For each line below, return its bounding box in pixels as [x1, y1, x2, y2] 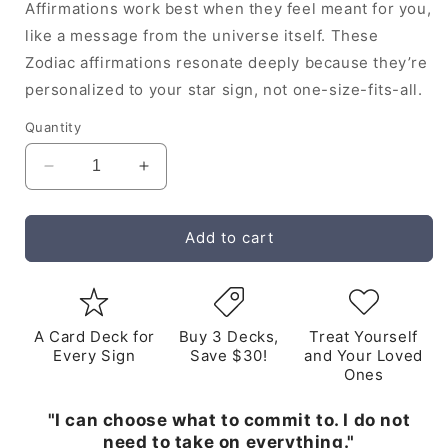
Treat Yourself [309, 326, 418, 346]
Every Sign [53, 345, 136, 365]
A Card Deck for [33, 326, 155, 346]
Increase [142, 164, 211, 185]
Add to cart [184, 228, 274, 248]
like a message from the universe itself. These [25, 25, 379, 45]
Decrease [47, 164, 124, 185]
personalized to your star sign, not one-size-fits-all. [25, 79, 423, 99]
